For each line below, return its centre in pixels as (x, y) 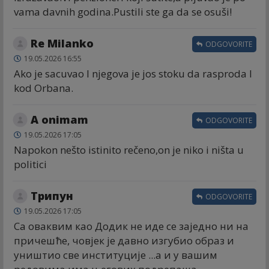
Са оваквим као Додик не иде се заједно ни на (131, 226)
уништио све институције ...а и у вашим (116, 255)
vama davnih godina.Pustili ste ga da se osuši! (123, 11)
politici (30, 164)
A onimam (59, 119)
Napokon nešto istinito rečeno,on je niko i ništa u (129, 150)
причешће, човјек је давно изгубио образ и (124, 240)
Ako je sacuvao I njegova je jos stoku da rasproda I (133, 73)
